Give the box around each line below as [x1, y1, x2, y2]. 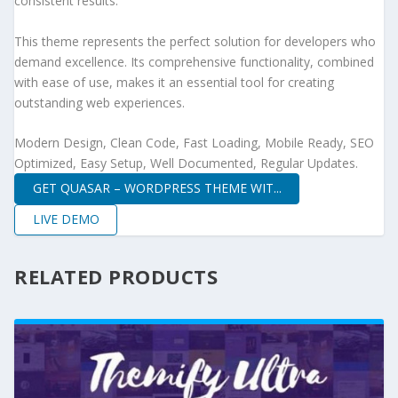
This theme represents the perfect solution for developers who [14, 32, 376, 50]
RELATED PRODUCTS [14, 262, 218, 290]
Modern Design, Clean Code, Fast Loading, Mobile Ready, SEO [14, 134, 374, 152]
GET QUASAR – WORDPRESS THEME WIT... [32, 179, 282, 197]
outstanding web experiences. [14, 93, 185, 111]
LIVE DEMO [32, 211, 99, 228]
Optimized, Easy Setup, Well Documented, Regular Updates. [14, 155, 358, 172]
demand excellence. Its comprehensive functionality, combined [14, 52, 374, 70]
